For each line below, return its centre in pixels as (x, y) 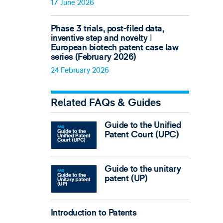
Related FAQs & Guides (106, 103)
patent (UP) (126, 178)
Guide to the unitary (143, 169)
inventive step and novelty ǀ (101, 38)
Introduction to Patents (94, 213)
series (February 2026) (94, 57)
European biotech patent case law (114, 47)
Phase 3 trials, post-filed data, (107, 28)
